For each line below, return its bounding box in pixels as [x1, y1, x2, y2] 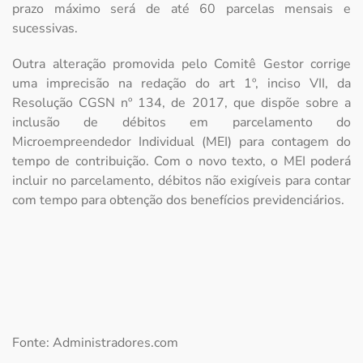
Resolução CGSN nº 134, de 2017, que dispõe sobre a [12, 94, 351, 113]
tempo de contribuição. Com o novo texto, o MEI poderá [12, 152, 351, 171]
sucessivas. [12, 19, 78, 38]
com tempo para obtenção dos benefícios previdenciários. [12, 191, 344, 210]
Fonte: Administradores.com [12, 334, 178, 352]
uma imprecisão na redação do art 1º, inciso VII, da [12, 75, 351, 93]
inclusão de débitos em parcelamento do [12, 113, 351, 132]
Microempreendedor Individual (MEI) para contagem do [12, 133, 351, 152]
